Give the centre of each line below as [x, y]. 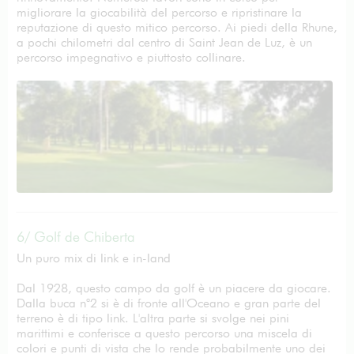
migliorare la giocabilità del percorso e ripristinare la [159, 12]
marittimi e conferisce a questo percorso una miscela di [164, 333]
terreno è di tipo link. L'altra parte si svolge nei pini [153, 318]
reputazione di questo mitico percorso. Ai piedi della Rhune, [177, 27]
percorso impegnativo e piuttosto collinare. [131, 57]
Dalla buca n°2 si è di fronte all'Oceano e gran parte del [169, 303]
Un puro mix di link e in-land [94, 258]
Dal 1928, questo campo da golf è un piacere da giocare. [174, 288]
